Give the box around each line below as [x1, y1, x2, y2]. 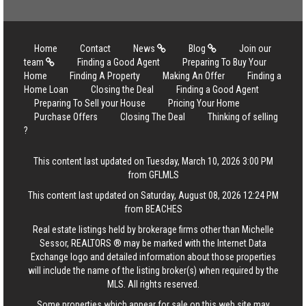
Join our [239, 43, 271, 54]
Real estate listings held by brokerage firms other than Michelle [32, 224, 274, 235]
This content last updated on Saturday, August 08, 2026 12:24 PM [27, 190, 279, 201]
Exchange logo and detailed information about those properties [30, 251, 276, 262]
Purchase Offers [34, 111, 98, 122]
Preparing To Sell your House [34, 98, 145, 109]
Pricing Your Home [168, 98, 240, 109]
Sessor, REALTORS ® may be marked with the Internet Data [40, 238, 266, 249]
